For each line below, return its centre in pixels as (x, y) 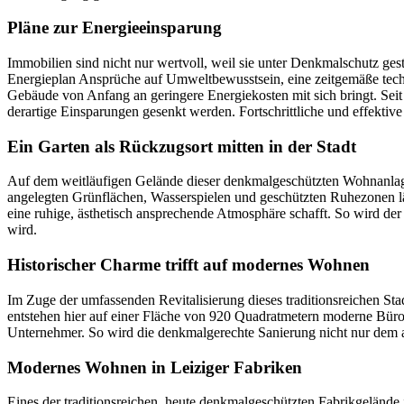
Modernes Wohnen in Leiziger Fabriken (155, 367)
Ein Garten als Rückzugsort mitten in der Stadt (182, 146)
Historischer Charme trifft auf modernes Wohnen (188, 265)
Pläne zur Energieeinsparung (115, 28)
